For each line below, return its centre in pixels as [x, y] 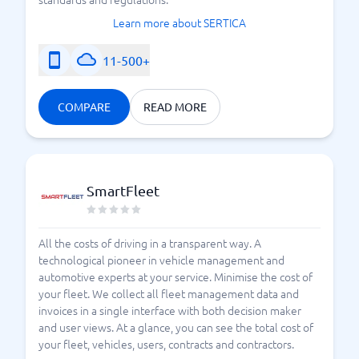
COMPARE [84, 107]
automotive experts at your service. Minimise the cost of [175, 276]
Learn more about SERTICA [179, 22]
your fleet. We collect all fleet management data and [169, 293]
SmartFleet [123, 190]
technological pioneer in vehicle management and [161, 260]
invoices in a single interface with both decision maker [170, 310]
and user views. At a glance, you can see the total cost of [176, 327]
